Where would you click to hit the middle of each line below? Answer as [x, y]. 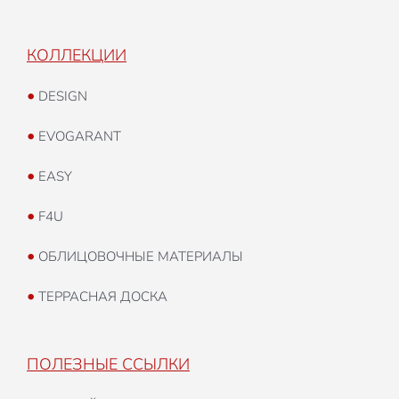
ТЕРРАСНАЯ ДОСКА [101, 297]
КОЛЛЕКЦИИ [77, 56]
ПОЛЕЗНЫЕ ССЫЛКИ [108, 365]
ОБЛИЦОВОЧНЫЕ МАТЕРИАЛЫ [139, 257]
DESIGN [61, 97]
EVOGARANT [78, 137]
